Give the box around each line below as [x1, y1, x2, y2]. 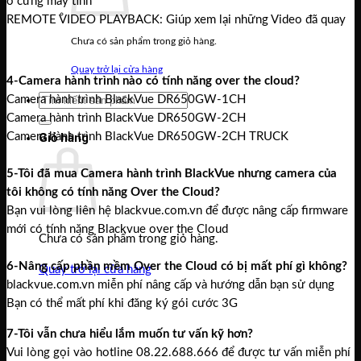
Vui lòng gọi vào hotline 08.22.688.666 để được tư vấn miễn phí [6, 346, 351, 359]
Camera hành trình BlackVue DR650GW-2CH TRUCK [6, 131, 288, 143]
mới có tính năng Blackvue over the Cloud [6, 223, 228, 236]
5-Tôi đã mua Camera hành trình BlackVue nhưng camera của [6, 168, 337, 180]
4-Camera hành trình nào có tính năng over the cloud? [6, 75, 300, 88]
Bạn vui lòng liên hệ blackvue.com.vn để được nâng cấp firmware [6, 205, 348, 218]
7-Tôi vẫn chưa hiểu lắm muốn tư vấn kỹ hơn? [6, 328, 253, 341]
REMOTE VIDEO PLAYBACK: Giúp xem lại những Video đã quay [6, 14, 346, 27]
